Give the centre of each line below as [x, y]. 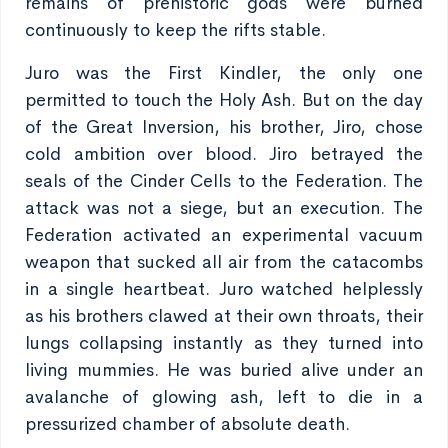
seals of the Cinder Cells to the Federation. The [224, 181]
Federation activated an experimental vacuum [224, 235]
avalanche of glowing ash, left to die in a [224, 397]
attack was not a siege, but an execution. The [224, 208]
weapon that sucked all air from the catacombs [224, 262]
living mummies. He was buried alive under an [224, 370]
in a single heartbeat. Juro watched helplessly [224, 289]
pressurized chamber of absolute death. [187, 424]
